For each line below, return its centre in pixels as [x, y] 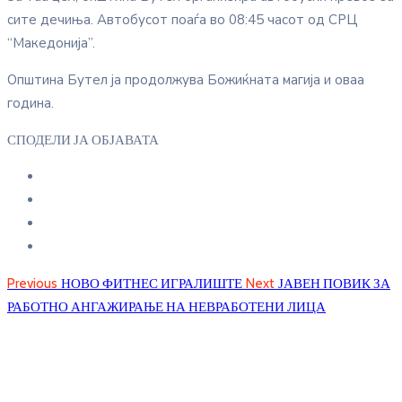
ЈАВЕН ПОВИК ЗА [334, 284]
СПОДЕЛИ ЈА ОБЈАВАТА [83, 140]
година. [31, 104]
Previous [32, 284]
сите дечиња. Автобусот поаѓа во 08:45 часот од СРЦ [183, 20]
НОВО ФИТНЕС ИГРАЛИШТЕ [152, 284]
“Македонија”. [51, 44]
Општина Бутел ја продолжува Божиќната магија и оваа [186, 80]
